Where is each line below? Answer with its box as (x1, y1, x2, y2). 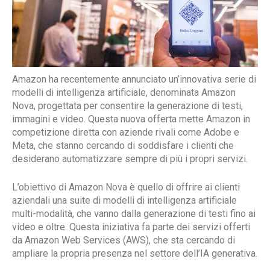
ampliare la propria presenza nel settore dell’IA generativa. (12, 247, 257, 259)
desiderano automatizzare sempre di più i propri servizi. (12, 152, 248, 165)
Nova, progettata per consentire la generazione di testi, (12, 99, 243, 111)
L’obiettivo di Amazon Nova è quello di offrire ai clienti (12, 181, 240, 193)
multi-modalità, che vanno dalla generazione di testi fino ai (12, 207, 256, 219)
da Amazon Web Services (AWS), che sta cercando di (12, 234, 235, 246)
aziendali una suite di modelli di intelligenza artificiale (12, 194, 237, 206)
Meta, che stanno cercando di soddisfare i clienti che (12, 139, 234, 151)
